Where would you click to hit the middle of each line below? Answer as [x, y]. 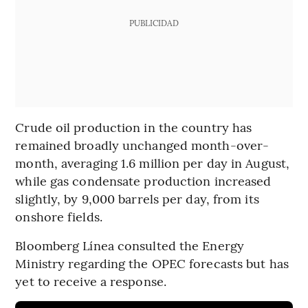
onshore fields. [59, 216]
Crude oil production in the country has [134, 126]
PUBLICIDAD [154, 22]
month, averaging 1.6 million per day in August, [153, 162]
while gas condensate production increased [143, 180]
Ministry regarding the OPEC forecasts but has [152, 263]
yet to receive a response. [91, 280]
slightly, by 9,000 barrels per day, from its [137, 198]
